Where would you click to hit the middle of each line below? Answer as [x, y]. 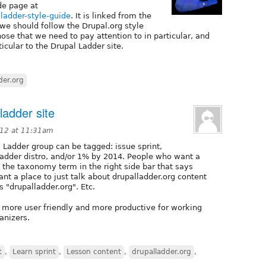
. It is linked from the [111, 15]
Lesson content [94, 251]
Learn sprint [34, 251]
